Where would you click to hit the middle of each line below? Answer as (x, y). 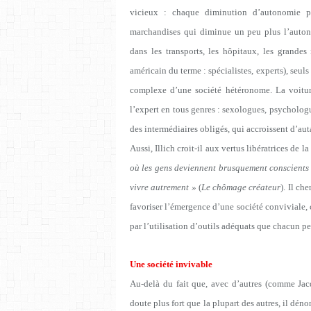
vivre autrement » (163, 187)
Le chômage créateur (241, 187)
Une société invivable (171, 264)
